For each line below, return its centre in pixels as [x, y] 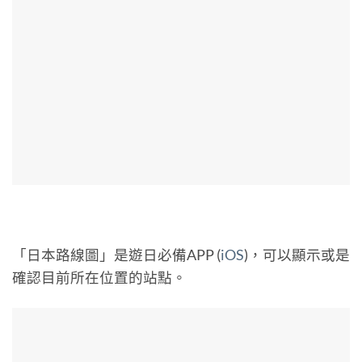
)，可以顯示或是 [297, 255]
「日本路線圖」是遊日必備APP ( [116, 255]
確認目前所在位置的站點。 [99, 278]
